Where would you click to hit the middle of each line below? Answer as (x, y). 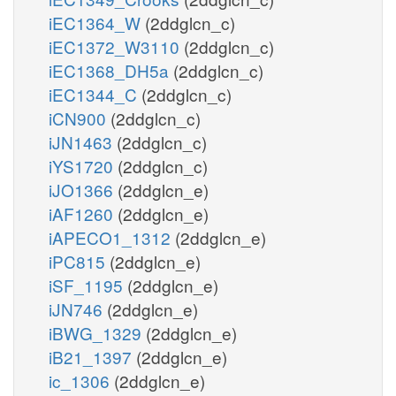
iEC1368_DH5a (111, 70)
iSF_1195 (88, 285)
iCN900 (80, 118)
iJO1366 (83, 189)
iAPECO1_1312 (112, 237)
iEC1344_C (95, 94)
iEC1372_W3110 (116, 46)
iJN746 (78, 308)
